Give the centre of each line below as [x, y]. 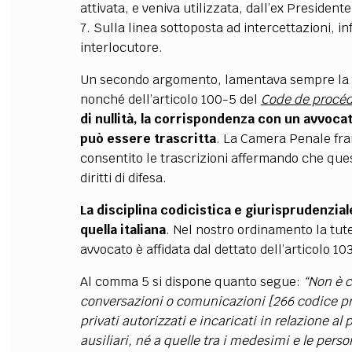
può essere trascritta [148, 139]
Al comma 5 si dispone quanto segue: [191, 282]
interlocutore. [121, 48]
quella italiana [123, 230]
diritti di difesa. [123, 178]
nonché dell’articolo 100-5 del [170, 99]
